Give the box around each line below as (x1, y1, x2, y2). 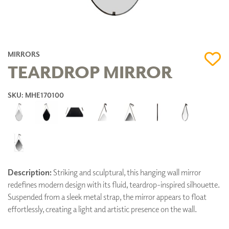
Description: (8, 167, 52, 178)
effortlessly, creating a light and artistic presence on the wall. (8, 204, 197, 215)
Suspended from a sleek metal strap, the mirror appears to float (8, 192, 207, 202)
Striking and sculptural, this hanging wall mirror (52, 167, 201, 178)
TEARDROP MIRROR (8, 60, 172, 82)
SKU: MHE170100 (8, 90, 64, 99)
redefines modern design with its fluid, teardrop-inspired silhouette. (8, 179, 219, 190)
